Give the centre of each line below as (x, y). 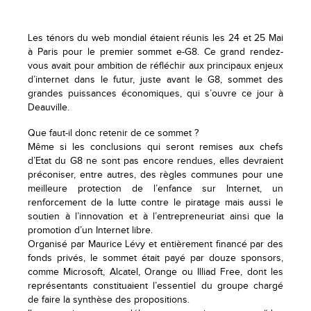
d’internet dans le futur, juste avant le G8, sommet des (155, 79)
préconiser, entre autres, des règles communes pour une (155, 175)
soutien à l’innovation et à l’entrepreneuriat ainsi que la (155, 216)
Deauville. (49, 107)
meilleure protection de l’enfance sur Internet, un (155, 188)
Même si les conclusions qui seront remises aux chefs (155, 147)
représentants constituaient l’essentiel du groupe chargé (155, 286)
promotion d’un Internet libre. (90, 230)
